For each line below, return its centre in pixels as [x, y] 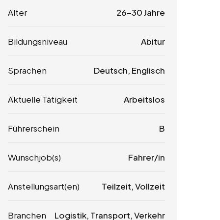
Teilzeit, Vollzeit [133, 186]
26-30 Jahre [140, 12]
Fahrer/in [146, 157]
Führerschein [34, 128]
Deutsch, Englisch [129, 70]
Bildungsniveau [38, 41]
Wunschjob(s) [34, 157]
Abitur [153, 41]
